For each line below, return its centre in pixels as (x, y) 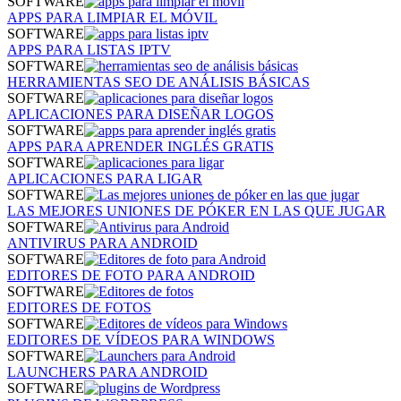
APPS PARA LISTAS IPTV (89, 49)
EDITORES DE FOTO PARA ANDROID (131, 275)
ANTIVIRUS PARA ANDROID (102, 243)
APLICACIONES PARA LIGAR (105, 178)
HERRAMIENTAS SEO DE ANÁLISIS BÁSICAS (158, 81)
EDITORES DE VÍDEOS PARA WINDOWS (141, 339)
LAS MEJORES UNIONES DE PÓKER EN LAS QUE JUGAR (196, 210)
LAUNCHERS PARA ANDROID (107, 371)
